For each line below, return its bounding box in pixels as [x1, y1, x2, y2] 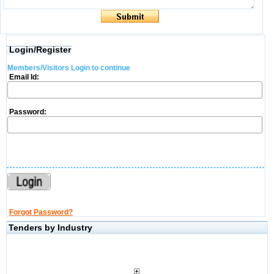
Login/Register [9, 45, 71, 54]
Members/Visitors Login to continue [7, 64, 130, 72]
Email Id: [7, 73, 39, 81]
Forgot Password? [9, 208, 73, 217]
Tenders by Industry [8, 223, 92, 232]
